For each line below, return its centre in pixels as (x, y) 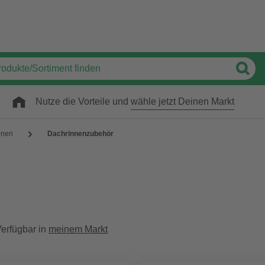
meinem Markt (78, 229)
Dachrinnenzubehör (80, 134)
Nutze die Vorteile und (83, 101)
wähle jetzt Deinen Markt (182, 101)
